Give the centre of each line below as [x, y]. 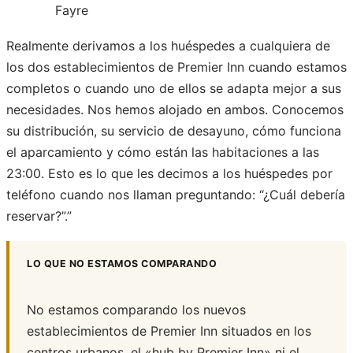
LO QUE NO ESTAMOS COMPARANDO [122, 264]
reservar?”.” [39, 216]
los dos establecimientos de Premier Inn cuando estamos [176, 67]
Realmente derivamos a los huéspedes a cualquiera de [168, 46]
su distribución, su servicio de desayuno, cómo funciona [174, 131]
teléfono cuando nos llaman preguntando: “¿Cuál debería [176, 195]
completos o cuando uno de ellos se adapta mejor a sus [174, 89]
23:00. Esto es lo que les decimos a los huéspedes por [169, 174]
